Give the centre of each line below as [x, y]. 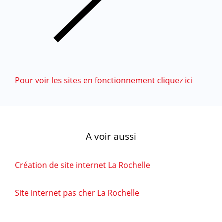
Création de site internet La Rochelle [83, 165]
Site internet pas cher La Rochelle [77, 193]
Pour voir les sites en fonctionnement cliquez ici [104, 81]
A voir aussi [111, 136]
